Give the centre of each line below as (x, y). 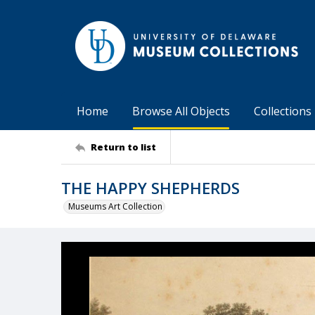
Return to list (123, 147)
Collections (283, 111)
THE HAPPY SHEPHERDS (150, 188)
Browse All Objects (181, 111)
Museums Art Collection (115, 206)
